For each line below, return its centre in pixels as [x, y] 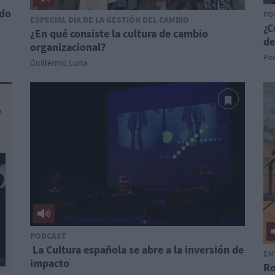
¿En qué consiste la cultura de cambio [119, 33]
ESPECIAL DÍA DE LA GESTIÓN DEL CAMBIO [110, 20]
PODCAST [48, 236]
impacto [50, 263]
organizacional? [68, 47]
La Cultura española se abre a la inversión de [137, 250]
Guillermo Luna [59, 63]
